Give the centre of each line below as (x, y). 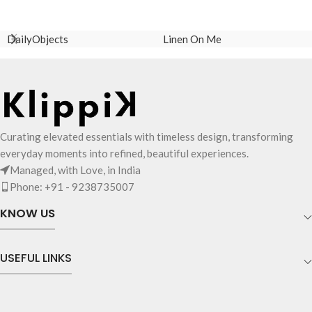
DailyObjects (38, 39)
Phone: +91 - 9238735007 (72, 187)
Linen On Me (192, 39)
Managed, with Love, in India (75, 170)
